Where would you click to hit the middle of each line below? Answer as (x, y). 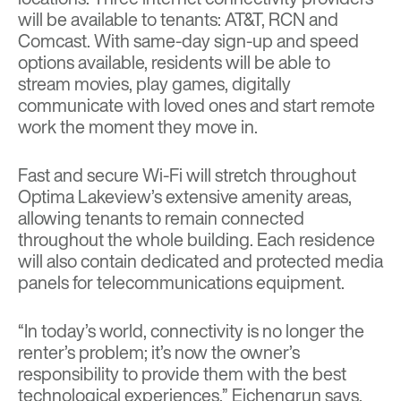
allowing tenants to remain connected (161, 218)
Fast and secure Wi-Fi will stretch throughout (187, 175)
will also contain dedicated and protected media (200, 260)
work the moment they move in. (140, 126)
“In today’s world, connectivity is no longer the (191, 330)
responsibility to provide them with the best (182, 373)
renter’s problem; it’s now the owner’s (159, 352)
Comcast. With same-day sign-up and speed (188, 40)
